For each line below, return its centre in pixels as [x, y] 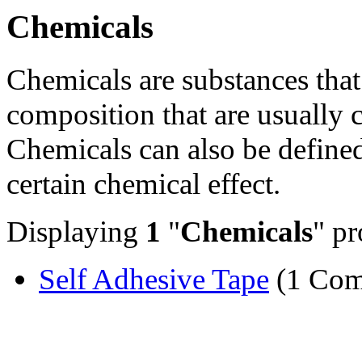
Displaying [76, 231]
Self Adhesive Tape [154, 279]
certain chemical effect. [143, 183]
